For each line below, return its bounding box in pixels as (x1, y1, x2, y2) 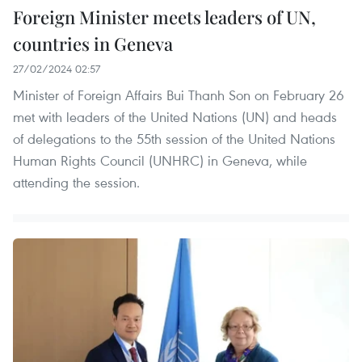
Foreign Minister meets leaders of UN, (13, 4, 316, 29)
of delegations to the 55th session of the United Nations (13, 128, 335, 148)
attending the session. (13, 172, 140, 192)
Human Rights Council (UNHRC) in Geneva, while (13, 150, 307, 170)
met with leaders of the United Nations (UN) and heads (13, 107, 337, 126)
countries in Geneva (13, 31, 173, 56)
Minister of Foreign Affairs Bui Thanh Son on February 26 (13, 85, 344, 104)
